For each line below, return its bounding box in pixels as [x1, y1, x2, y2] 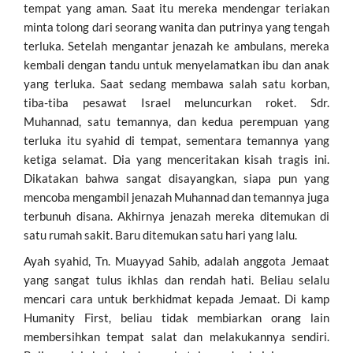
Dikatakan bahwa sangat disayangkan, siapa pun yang [24, 170, 329, 185]
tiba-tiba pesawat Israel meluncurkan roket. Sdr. [24, 95, 329, 110]
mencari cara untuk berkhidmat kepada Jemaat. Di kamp [24, 291, 329, 306]
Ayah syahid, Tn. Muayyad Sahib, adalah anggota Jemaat [24, 253, 329, 268]
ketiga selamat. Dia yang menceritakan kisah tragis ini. [24, 151, 329, 166]
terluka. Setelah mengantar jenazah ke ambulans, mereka [24, 38, 329, 53]
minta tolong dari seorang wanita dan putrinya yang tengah [24, 19, 329, 34]
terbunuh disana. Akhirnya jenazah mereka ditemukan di [24, 208, 329, 223]
